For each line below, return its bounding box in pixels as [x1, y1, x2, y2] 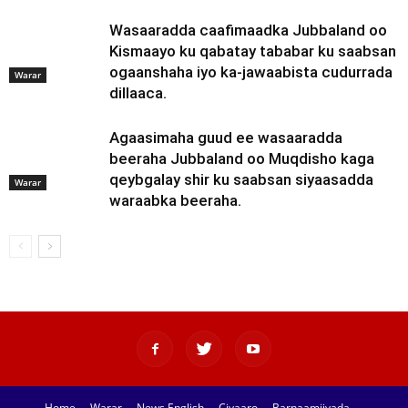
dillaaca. [109, 84, 167, 103]
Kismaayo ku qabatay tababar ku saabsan [109, 42, 396, 61]
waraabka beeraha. [109, 191, 241, 210]
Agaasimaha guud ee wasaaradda [109, 128, 342, 148]
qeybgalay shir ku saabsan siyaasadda [109, 170, 373, 189]
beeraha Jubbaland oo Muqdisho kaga [109, 149, 374, 168]
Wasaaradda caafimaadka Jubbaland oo [109, 21, 387, 40]
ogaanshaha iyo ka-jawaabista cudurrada [109, 63, 393, 82]
